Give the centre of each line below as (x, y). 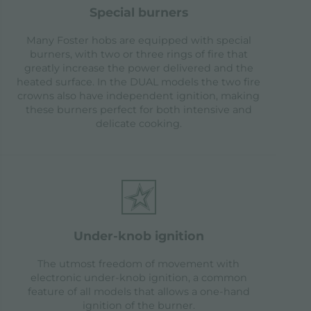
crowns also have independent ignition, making (139, 96)
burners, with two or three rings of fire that (138, 54)
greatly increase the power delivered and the (138, 68)
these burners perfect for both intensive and (138, 110)
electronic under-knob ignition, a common (138, 278)
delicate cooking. (138, 124)
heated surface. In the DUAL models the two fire (139, 82)
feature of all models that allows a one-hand (138, 292)
